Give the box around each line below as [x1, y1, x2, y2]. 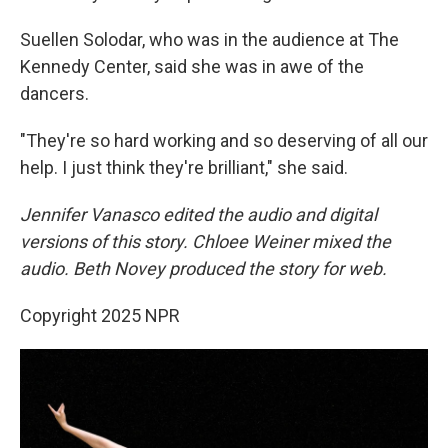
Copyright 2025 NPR [20, 304, 180, 326]
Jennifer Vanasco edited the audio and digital [20, 203, 377, 225]
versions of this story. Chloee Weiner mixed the [20, 230, 391, 252]
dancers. [20, 82, 89, 104]
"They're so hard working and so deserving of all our [20, 129, 428, 151]
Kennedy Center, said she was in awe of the [20, 55, 364, 77]
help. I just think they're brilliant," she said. [20, 156, 348, 178]
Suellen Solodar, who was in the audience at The [20, 28, 399, 50]
